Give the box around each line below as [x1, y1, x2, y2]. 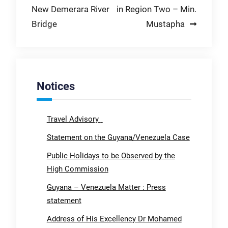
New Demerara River [31, 4, 109, 14]
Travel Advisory [46, 115, 101, 124]
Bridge [31, 18, 57, 29]
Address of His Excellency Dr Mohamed [46, 214, 182, 224]
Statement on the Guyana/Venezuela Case [46, 133, 190, 142]
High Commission [46, 164, 108, 174]
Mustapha [146, 18, 185, 29]
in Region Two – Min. [117, 4, 197, 14]
